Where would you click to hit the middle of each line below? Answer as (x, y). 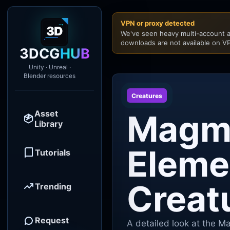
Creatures (147, 95)
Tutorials (53, 152)
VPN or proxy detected (158, 23)
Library (48, 124)
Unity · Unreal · (50, 67)
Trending (53, 186)
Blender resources (50, 76)
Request (52, 220)
